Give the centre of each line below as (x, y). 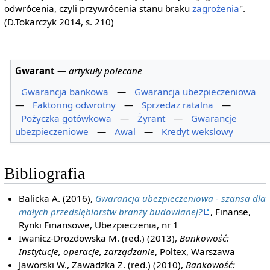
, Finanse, (231, 212)
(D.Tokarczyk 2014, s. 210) (59, 22)
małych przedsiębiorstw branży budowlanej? (111, 212)
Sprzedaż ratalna (178, 105)
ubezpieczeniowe (52, 132)
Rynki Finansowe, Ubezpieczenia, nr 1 (99, 225)
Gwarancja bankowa (65, 92)
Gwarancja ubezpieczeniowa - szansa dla (181, 199)
